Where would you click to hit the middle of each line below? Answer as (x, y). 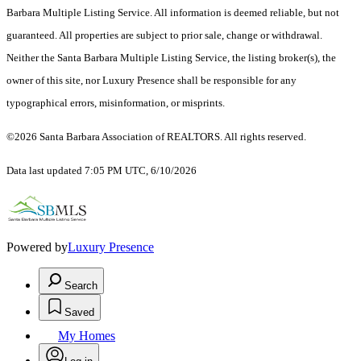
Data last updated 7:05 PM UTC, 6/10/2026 (102, 171)
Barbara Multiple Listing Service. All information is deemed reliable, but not (173, 13)
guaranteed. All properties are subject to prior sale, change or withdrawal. (164, 35)
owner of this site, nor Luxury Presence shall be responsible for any (151, 81)
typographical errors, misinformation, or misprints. (116, 103)
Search (81, 286)
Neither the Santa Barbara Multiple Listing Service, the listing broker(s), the (171, 58)
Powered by (37, 247)
